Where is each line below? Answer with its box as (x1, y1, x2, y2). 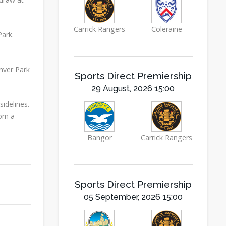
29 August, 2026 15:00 (91, 84, 175, 93)
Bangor (87, 133, 112, 142)
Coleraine (151, 24, 182, 34)
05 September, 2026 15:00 (83, 192, 183, 202)
